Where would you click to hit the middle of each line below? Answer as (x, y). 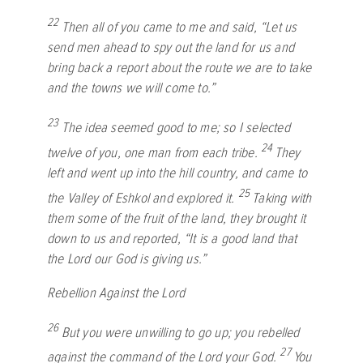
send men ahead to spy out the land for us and (171, 48)
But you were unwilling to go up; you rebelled (180, 332)
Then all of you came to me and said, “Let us (179, 28)
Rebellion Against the (105, 293)
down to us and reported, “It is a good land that (172, 238)
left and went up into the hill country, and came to (177, 173)
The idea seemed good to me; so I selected (175, 127)
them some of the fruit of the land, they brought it (177, 218)
